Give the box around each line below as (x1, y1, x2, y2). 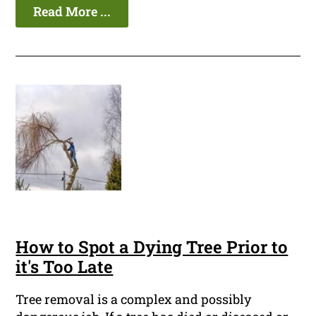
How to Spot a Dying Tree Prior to (16, 236, 288, 259)
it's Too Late (16, 255, 114, 279)
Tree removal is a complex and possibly (16, 291, 252, 308)
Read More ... (33, 3, 111, 20)
